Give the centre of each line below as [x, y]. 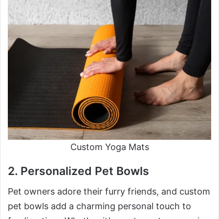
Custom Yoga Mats [109, 147]
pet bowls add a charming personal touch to [99, 206]
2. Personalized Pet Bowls [78, 171]
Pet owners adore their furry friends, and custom [109, 192]
